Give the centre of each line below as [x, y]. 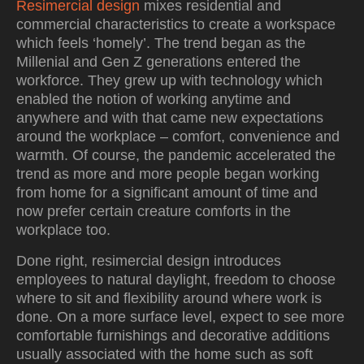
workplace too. [63, 230]
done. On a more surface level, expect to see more [180, 317]
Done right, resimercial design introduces [149, 261]
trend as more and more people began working [168, 174]
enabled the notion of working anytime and [154, 99]
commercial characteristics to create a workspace [176, 24]
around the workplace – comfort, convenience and [178, 136]
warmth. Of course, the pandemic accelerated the [176, 155]
